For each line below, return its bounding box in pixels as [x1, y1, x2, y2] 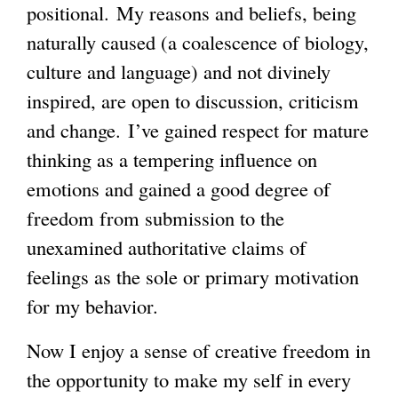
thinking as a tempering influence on [27, 146, 317, 173]
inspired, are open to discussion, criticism [27, 87, 359, 115]
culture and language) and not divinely [27, 58, 330, 85]
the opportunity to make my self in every [27, 366, 351, 394]
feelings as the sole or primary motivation [27, 263, 359, 291]
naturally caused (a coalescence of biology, [27, 28, 369, 56]
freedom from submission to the [27, 204, 284, 232]
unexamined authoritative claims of [27, 234, 306, 261]
